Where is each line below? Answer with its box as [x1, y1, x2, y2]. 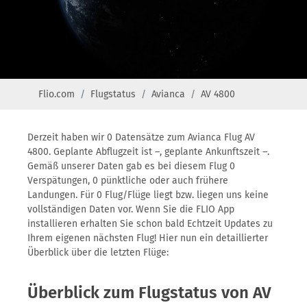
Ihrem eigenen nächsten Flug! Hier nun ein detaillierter [27, 232, 268, 244]
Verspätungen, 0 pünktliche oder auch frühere [27, 175, 228, 186]
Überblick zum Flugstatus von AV [27, 283, 271, 302]
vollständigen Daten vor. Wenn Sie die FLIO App [27, 204, 234, 215]
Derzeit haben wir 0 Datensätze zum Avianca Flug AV [27, 132, 255, 143]
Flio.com [38, 88, 75, 100]
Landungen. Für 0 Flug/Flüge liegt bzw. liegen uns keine [27, 189, 269, 201]
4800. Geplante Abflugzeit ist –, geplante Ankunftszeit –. [27, 146, 269, 158]
